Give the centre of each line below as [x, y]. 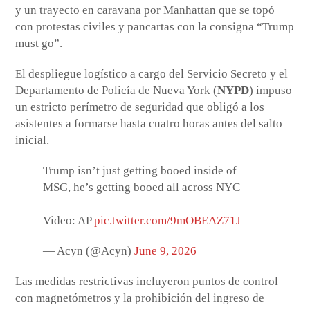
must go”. [39, 44]
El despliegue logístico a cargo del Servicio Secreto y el [152, 74]
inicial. [33, 140]
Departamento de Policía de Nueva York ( [117, 91]
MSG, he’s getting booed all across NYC [142, 188]
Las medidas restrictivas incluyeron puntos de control [147, 282]
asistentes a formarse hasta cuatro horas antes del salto [149, 124]
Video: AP [69, 221]
